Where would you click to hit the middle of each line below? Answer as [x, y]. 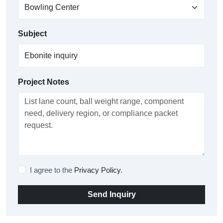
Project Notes [44, 82]
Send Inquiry [111, 195]
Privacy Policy [97, 170]
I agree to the [52, 170]
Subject [32, 34]
